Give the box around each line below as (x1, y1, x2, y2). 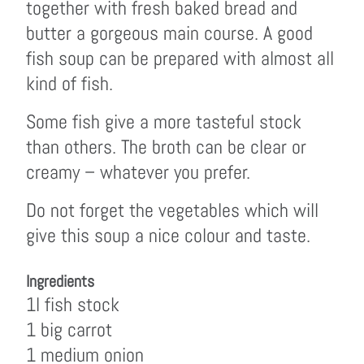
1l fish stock (26, 292, 119, 317)
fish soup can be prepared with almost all (26, 45, 334, 71)
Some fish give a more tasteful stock (26, 109, 301, 134)
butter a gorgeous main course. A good (26, 20, 313, 45)
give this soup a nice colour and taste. (26, 223, 310, 248)
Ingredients (26, 271, 94, 292)
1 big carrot (26, 317, 112, 342)
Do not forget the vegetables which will (26, 197, 318, 223)
